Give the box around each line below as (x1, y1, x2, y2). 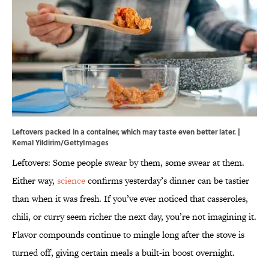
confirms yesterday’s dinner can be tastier (85, 174, 249, 187)
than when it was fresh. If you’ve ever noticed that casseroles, (12, 192, 248, 205)
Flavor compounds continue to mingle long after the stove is (12, 228, 244, 241)
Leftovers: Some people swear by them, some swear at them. (12, 156, 244, 169)
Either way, (12, 174, 57, 187)
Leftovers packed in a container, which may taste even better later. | (12, 126, 240, 138)
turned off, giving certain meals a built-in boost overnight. (12, 246, 235, 259)
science (57, 174, 85, 187)
